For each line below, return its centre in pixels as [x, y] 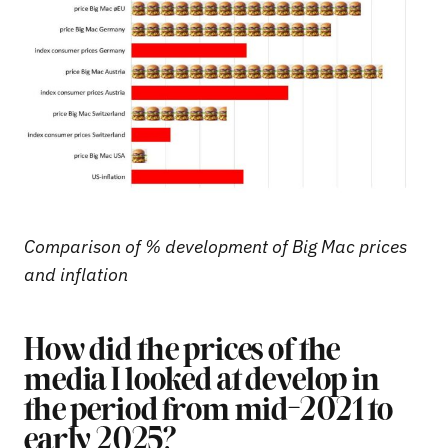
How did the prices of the [182, 352]
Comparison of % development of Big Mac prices [215, 247]
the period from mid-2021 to [208, 412]
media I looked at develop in [202, 382]
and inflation [76, 275]
